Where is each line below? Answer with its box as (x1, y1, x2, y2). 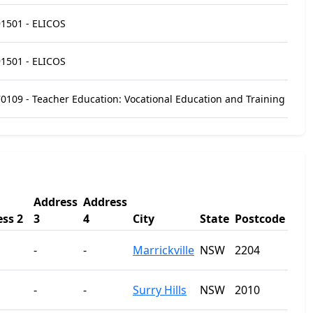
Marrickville (133, 242, 194, 258)
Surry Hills (133, 282, 187, 298)
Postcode (235, 211, 285, 226)
